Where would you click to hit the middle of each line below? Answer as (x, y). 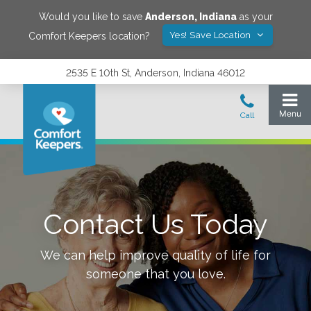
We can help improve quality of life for (155, 255)
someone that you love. (155, 274)
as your (254, 17)
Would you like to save (92, 17)
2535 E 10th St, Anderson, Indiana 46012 (155, 73)
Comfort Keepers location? (89, 36)
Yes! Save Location (211, 35)
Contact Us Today (155, 224)
